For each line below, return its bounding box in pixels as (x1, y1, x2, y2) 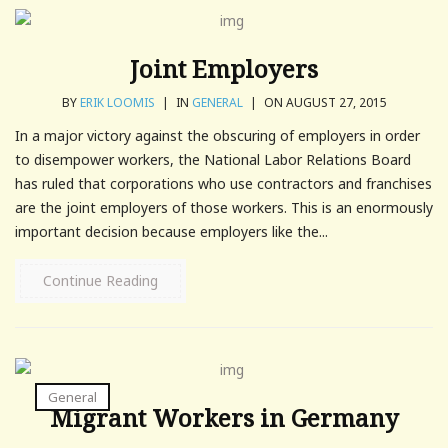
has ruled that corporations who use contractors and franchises (15, 173, 432, 193)
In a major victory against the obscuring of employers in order (15, 125, 420, 145)
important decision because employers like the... (15, 221, 328, 241)
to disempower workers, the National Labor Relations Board (15, 149, 411, 169)
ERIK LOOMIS (79, 93, 155, 111)
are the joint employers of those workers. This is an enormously (15, 197, 433, 217)
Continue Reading (43, 270, 158, 290)
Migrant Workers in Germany (49, 400, 399, 434)
